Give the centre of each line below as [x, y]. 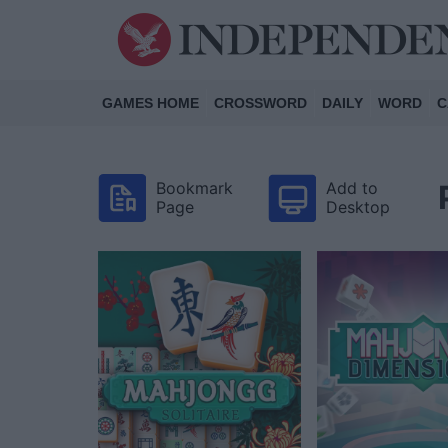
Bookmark [194, 188]
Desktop [358, 207]
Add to [352, 188]
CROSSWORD [260, 103]
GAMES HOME [150, 103]
